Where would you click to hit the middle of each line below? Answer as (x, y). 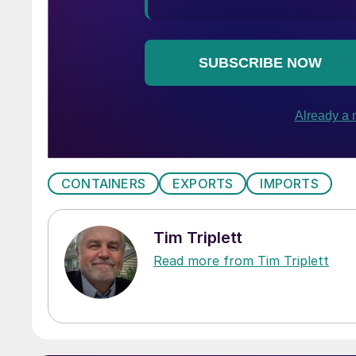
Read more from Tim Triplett (241, 260)
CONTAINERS (103, 183)
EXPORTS (203, 183)
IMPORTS (289, 183)
